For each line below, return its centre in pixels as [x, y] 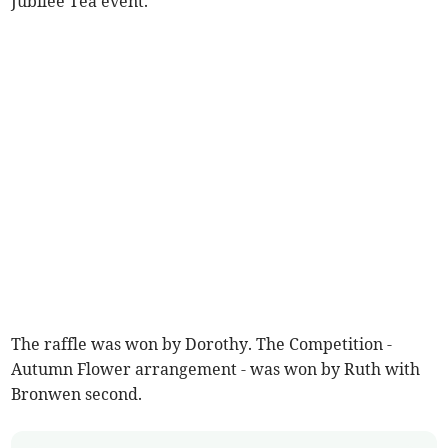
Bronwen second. [77, 394]
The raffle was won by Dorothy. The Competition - [202, 344]
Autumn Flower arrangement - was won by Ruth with [216, 369]
